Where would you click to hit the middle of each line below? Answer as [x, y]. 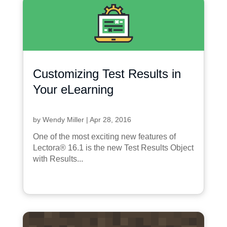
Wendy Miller [63, 119]
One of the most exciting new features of [104, 136]
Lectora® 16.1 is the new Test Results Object [113, 147]
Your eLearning [73, 89]
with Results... [58, 159]
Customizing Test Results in [107, 73]
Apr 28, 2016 [110, 119]
